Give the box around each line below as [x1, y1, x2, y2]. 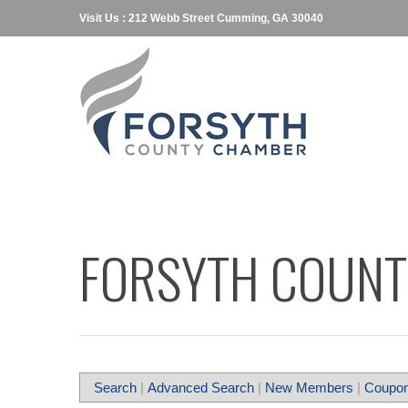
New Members [265, 380, 353, 395]
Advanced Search [148, 380, 254, 395]
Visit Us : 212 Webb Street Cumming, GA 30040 [79, 12, 323, 25]
